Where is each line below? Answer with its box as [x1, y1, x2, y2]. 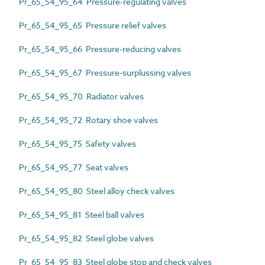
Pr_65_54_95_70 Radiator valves [19, 90, 144, 102]
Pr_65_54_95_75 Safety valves [19, 137, 136, 149]
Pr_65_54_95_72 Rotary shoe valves [19, 114, 158, 125]
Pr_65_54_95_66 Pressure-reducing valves [19, 43, 181, 54]
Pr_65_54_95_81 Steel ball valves [19, 208, 144, 220]
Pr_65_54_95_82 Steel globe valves [19, 232, 154, 244]
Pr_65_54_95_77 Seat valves [19, 161, 128, 173]
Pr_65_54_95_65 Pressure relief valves [19, 19, 166, 31]
